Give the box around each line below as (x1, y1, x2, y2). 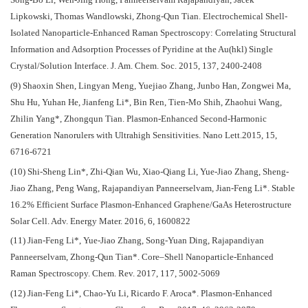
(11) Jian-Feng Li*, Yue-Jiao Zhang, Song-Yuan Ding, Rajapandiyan (10, 236, 264, 246)
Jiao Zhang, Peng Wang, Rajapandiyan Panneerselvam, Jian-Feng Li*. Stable (10, 183, 295, 193)
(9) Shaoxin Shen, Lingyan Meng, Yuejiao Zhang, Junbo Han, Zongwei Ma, (10, 80, 291, 91)
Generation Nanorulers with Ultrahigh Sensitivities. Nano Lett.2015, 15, (10, 130, 277, 140)
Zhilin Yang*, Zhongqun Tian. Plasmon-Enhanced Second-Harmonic (10, 113, 267, 124)
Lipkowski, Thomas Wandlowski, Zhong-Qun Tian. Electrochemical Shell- (10, 12, 287, 22)
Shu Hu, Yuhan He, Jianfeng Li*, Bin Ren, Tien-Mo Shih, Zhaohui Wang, (10, 97, 282, 107)
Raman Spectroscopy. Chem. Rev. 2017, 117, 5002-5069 (10, 269, 220, 279)
